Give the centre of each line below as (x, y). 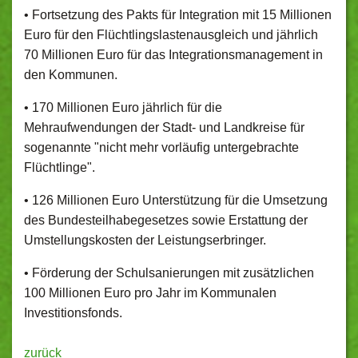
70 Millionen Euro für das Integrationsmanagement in (173, 55)
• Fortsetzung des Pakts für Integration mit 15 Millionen (178, 15)
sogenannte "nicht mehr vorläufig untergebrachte (161, 147)
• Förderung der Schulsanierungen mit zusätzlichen (169, 273)
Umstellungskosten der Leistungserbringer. (145, 240)
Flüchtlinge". (60, 167)
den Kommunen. (71, 75)
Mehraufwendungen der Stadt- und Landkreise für (164, 127)
